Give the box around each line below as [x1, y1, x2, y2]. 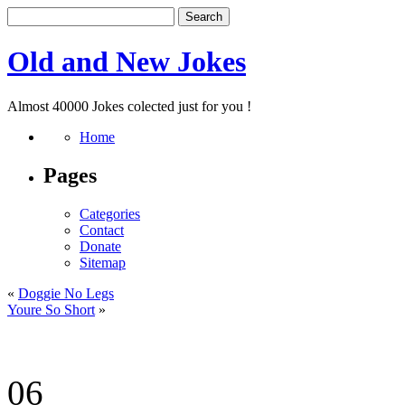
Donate [80, 238, 121, 254]
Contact [80, 221, 124, 238]
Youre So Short [7, 301, 95, 317]
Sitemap [80, 254, 126, 270]
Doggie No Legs [18, 285, 114, 301]
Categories [80, 205, 140, 221]
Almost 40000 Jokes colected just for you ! [7, 98, 251, 114]
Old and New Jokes [7, 45, 246, 79]
